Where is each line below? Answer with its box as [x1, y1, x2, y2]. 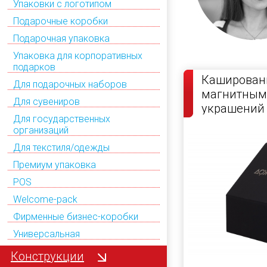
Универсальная [13, 228, 80, 240]
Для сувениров [13, 95, 80, 107]
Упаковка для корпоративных [13, 49, 142, 61]
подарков [13, 61, 55, 73]
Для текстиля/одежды [13, 141, 110, 153]
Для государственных [13, 113, 110, 125]
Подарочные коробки [13, 15, 108, 27]
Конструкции [11, 249, 84, 263]
